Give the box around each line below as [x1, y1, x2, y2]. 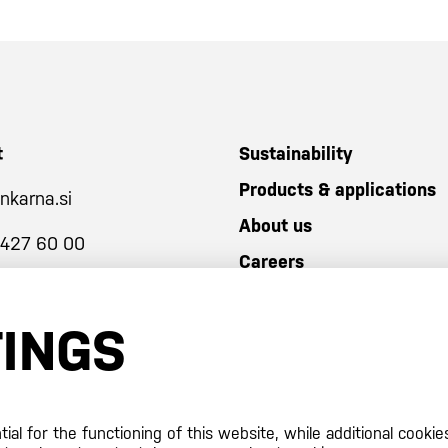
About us [239, 215, 312, 236]
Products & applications [239, 179, 436, 200]
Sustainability [239, 143, 352, 164]
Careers [239, 251, 304, 272]
